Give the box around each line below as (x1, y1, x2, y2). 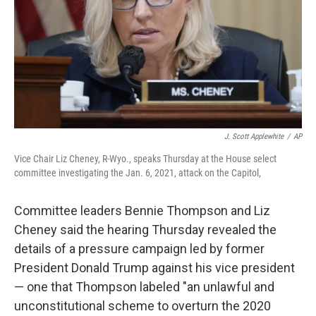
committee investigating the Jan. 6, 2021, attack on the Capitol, (14, 167, 261, 178)
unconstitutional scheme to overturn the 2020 (14, 298, 271, 313)
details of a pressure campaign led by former (14, 241, 265, 256)
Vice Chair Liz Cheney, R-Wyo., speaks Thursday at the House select (14, 153, 276, 164)
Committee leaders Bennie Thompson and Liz (14, 203, 270, 218)
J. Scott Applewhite (224, 132, 284, 141)
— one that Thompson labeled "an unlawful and (14, 279, 274, 294)
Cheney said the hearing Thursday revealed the (14, 222, 276, 237)
